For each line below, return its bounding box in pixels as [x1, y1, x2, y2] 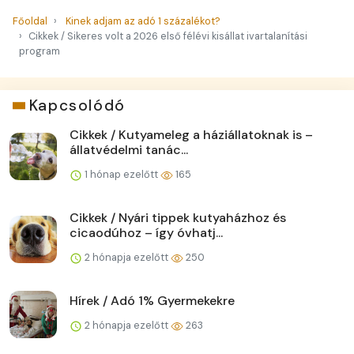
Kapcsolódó [28, 96, 126, 116]
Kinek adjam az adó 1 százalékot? [66, 14, 220, 28]
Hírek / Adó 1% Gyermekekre [70, 292, 235, 310]
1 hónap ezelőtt [82, 168, 160, 182]
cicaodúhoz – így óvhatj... [70, 224, 223, 242]
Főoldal [13, 14, 47, 28]
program [19, 44, 60, 58]
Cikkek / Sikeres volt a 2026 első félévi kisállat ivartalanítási [28, 29, 307, 43]
